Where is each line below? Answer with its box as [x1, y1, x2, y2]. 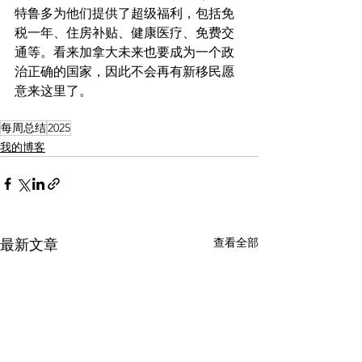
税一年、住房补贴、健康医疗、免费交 [15, 25, 234, 41]
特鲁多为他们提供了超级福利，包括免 [15, 6, 234, 22]
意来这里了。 [15, 83, 92, 99]
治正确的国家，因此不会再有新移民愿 [15, 64, 234, 80]
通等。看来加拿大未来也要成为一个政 [15, 44, 234, 61]
